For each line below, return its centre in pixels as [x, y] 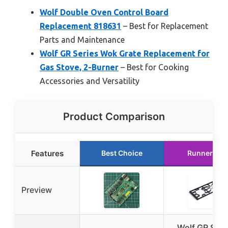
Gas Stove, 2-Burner [79, 67]
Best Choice [122, 153]
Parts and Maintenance [82, 39]
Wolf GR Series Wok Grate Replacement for [125, 53]
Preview [37, 190]
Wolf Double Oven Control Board [104, 12]
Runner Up [206, 153]
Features [47, 153]
